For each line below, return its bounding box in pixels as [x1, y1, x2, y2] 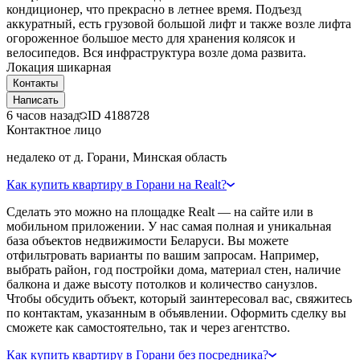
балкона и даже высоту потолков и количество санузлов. [6, 276, 317, 291]
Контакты [13, 76, 58, 89]
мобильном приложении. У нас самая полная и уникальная [6, 219, 331, 233]
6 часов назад [6, 108, 80, 122]
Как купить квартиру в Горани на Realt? [6, 177, 227, 191]
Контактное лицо [6, 122, 101, 137]
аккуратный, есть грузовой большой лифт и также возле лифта [6, 16, 351, 31]
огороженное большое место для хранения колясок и [6, 31, 296, 45]
